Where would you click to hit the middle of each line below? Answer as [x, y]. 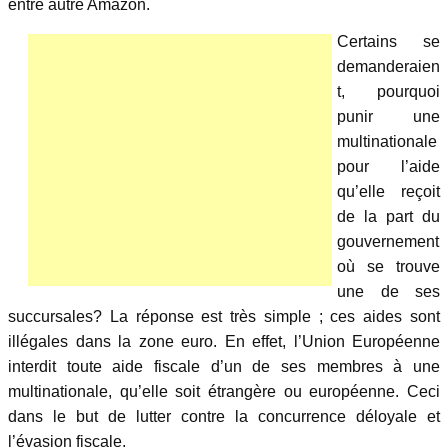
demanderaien [388, 66]
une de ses [388, 291]
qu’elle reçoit [388, 191]
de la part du [388, 216]
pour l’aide [388, 166]
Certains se [388, 41]
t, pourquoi [388, 91]
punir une [388, 116]
